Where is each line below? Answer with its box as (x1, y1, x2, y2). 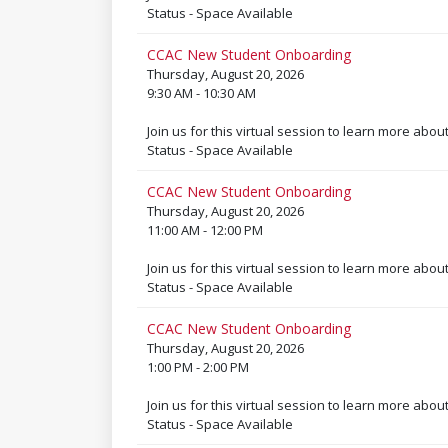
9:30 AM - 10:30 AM (146, 84, 256, 102)
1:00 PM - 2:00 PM (146, 358, 249, 376)
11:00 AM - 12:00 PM (146, 221, 263, 239)
